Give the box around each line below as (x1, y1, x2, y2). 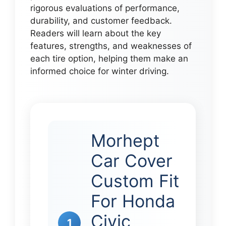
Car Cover (91, 150, 173, 172)
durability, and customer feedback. (30, 16, 172, 26)
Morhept (91, 130, 159, 151)
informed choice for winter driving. (30, 66, 169, 77)
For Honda (91, 191, 175, 212)
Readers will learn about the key (30, 28, 161, 39)
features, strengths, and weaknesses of (30, 41, 192, 51)
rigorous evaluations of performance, (30, 3, 180, 14)
